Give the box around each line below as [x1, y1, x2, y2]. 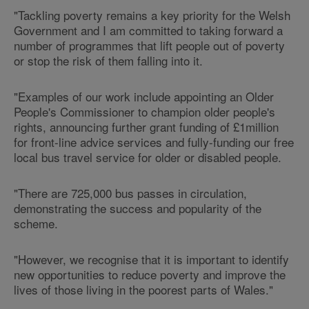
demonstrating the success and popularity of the [14, 199, 261, 217]
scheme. [14, 215, 58, 232]
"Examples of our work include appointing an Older [14, 88, 274, 105]
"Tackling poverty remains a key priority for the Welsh [14, 6, 290, 23]
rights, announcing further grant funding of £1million [14, 118, 279, 135]
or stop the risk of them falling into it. [14, 52, 203, 69]
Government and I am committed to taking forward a [14, 21, 283, 39]
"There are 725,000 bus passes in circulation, [14, 184, 247, 201]
